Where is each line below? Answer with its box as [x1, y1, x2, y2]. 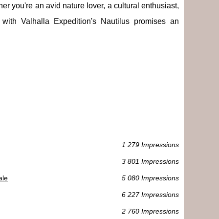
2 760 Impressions [122, 207, 179, 215]
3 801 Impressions [122, 157, 179, 165]
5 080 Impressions [122, 174, 179, 182]
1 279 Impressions [122, 140, 179, 149]
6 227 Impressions [122, 190, 179, 198]
